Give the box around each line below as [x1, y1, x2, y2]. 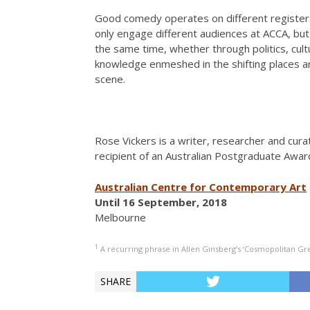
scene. [95, 72, 125, 86]
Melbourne [95, 210, 146, 224]
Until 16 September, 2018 [95, 194, 227, 209]
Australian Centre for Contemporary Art [95, 179, 307, 194]
